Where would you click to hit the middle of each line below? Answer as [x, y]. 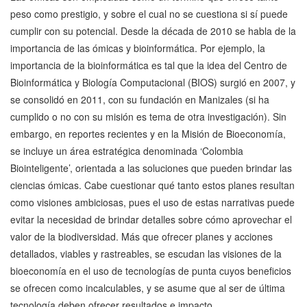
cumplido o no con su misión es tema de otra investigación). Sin [148, 117]
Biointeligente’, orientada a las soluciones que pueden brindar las [151, 168]
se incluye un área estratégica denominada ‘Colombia [127, 151]
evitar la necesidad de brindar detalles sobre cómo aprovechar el [151, 220]
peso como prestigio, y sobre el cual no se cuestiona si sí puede [149, 14]
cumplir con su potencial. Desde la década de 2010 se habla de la [153, 31]
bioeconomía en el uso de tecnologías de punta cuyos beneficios [151, 271]
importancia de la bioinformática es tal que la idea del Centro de [149, 65]
